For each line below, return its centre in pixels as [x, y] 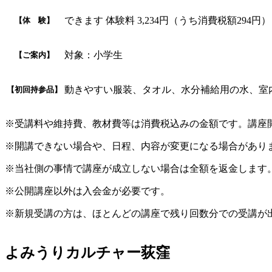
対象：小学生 [93, 55]
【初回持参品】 [34, 89]
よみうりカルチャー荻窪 [87, 252]
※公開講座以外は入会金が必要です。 [87, 191]
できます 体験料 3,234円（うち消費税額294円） [168, 20]
